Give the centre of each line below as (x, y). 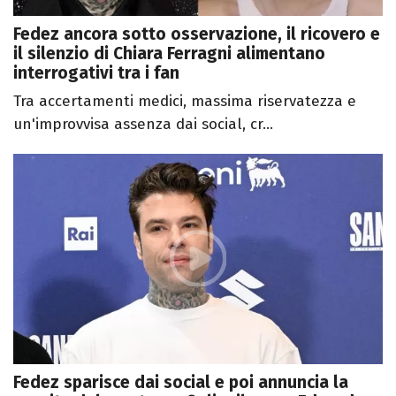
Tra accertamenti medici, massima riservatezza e (185, 101)
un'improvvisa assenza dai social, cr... (143, 124)
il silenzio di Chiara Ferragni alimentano (169, 53)
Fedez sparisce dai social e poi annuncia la (181, 383)
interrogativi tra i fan (96, 72)
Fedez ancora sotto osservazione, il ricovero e (197, 34)
